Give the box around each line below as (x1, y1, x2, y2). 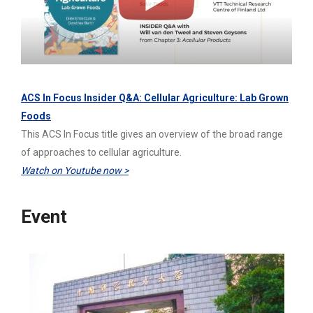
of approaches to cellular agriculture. (21, 146, 182, 158)
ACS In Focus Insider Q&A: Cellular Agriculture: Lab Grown (21, 92, 289, 103)
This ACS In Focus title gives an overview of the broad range (21, 128, 283, 140)
